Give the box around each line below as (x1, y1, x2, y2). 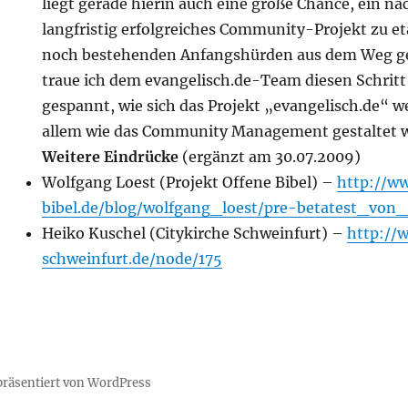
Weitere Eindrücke (42, 148, 179, 166)
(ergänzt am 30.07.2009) (178, 148, 362, 166)
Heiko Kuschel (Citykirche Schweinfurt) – (42, 224, 348, 242)
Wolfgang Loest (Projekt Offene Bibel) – (42, 173, 338, 191)
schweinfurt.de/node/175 (42, 250, 223, 268)
